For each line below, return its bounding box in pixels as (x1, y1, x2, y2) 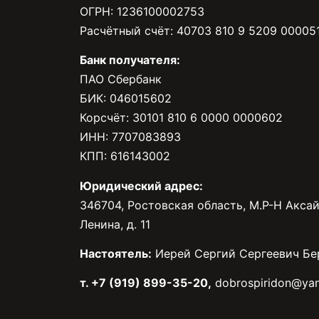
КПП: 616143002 (80, 149, 170, 164)
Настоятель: (80, 246, 152, 261)
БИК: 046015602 (80, 91, 172, 106)
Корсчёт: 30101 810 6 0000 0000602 (80, 110, 283, 125)
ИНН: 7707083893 (80, 130, 181, 145)
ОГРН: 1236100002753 (80, 4, 204, 19)
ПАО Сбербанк (80, 72, 162, 87)
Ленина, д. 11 (80, 216, 150, 231)
